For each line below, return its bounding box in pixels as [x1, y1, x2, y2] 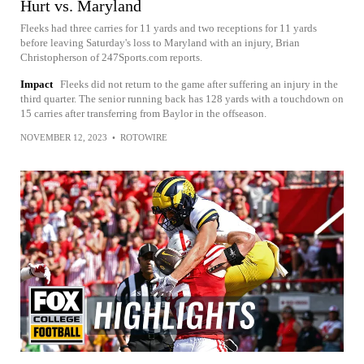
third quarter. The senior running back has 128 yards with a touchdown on [20, 93, 344, 105]
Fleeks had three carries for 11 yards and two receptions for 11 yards [20, 22, 317, 34]
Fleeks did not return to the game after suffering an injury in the [60, 78, 338, 90]
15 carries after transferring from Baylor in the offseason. [20, 107, 266, 119]
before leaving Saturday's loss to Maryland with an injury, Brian [20, 37, 300, 49]
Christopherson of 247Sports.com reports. [20, 51, 202, 63]
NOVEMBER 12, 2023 [20, 132, 107, 142]
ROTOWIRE [120, 132, 167, 142]
